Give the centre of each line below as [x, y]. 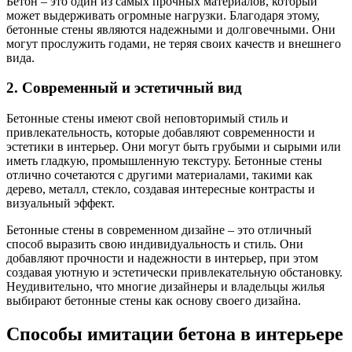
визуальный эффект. [60, 203]
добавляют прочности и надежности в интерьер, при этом [162, 258]
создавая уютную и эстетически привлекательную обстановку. [174, 273]
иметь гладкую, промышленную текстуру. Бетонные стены [164, 161]
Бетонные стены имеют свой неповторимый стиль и [147, 119]
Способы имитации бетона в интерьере [175, 334]
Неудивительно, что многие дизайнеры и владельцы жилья [165, 287]
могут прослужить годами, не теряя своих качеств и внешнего [174, 43]
